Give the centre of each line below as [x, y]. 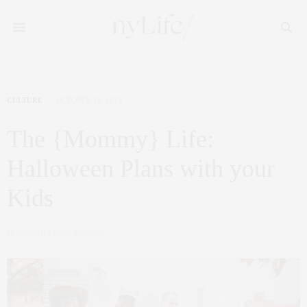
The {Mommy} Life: [110, 139]
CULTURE [25, 100]
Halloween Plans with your [141, 169]
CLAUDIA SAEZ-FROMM [60, 232]
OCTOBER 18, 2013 [89, 100]
